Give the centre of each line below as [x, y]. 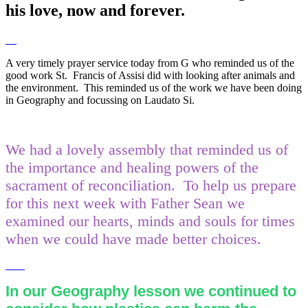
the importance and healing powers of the [132, 168]
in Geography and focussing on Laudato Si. [103, 100]
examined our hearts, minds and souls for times [150, 221]
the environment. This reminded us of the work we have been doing [154, 88]
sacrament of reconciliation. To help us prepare [151, 186]
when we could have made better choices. [135, 239]
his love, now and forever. [95, 11]
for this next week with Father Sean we [125, 203]
